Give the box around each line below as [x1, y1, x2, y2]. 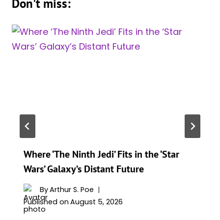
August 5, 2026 [70, 196, 123, 207]
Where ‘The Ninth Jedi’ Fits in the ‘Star [24, 148, 179, 161]
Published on [24, 196, 69, 207]
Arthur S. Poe [50, 185, 94, 195]
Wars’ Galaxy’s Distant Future [24, 163, 144, 176]
